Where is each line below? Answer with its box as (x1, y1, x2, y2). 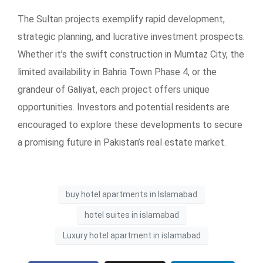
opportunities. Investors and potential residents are (18, 102, 230, 113)
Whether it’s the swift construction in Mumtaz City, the (18, 49, 244, 60)
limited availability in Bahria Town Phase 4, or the (18, 66, 217, 78)
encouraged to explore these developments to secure (18, 119, 242, 131)
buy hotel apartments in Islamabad (66, 189, 197, 199)
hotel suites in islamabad (84, 210, 179, 220)
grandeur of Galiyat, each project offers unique (18, 84, 210, 96)
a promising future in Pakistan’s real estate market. (18, 137, 226, 149)
